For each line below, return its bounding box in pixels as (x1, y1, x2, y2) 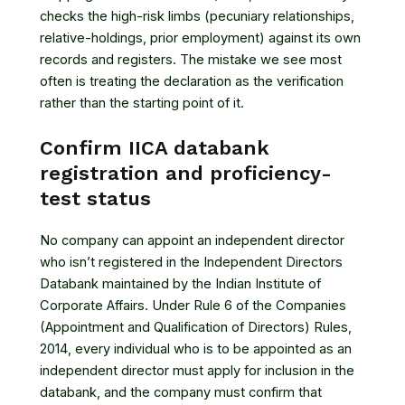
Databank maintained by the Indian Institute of (40, 275, 321, 292)
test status (40, 186, 151, 210)
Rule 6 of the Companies (193, 297, 346, 314)
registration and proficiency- (40, 161, 332, 184)
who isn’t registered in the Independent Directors (40, 253, 343, 270)
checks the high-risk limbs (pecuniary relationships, (40, 8, 354, 25)
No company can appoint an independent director (40, 231, 344, 249)
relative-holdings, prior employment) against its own (40, 30, 361, 47)
